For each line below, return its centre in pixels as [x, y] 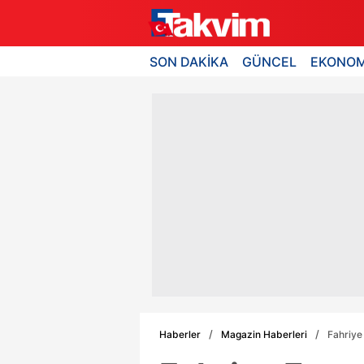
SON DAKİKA [189, 61]
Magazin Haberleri [264, 334]
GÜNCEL [270, 61]
